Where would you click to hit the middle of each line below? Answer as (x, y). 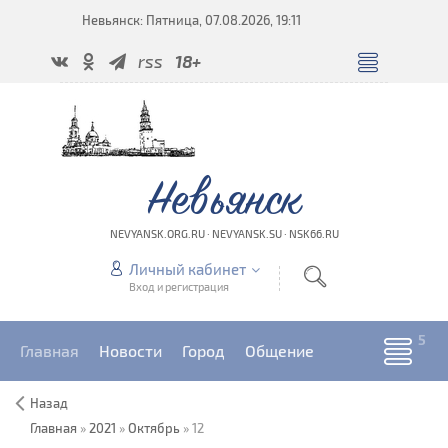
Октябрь (154, 428)
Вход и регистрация (178, 286)
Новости (130, 350)
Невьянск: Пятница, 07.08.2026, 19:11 (191, 20)
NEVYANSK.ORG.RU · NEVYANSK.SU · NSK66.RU (224, 233)
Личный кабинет (187, 269)
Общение (279, 350)
